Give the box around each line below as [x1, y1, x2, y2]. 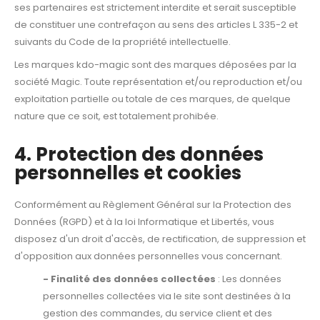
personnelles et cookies [14, 159, 241, 186]
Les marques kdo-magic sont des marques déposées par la [14, 57, 296, 71]
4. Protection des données [14, 141, 264, 167]
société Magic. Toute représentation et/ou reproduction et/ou [14, 74, 302, 89]
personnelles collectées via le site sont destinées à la [43, 289, 291, 303]
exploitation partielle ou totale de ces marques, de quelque [14, 91, 291, 106]
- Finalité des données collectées [43, 272, 216, 286]
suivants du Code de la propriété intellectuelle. [14, 34, 231, 49]
